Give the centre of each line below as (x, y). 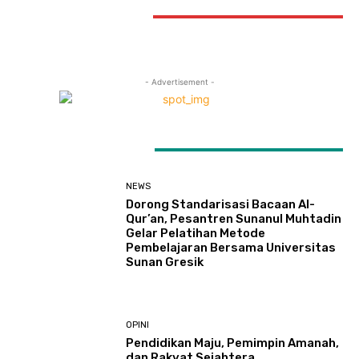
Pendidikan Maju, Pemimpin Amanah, (233, 343)
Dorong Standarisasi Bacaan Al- (221, 204)
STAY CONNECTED (77, 16)
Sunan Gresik (165, 262)
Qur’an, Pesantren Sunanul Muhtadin (234, 218)
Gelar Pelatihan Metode (196, 233)
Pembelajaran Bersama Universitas (231, 247)
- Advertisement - (179, 81)
